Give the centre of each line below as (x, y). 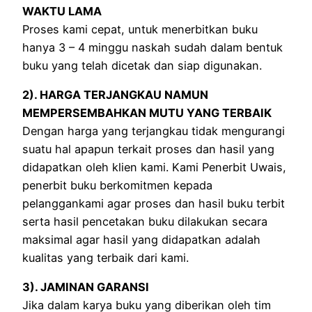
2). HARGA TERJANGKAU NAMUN (115, 94)
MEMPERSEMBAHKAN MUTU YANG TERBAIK (147, 112)
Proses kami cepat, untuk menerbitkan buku (140, 29)
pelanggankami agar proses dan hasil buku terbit (154, 203)
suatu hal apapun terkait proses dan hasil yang (148, 149)
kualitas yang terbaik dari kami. (106, 257)
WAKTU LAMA (62, 11)
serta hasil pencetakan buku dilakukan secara (145, 221)
